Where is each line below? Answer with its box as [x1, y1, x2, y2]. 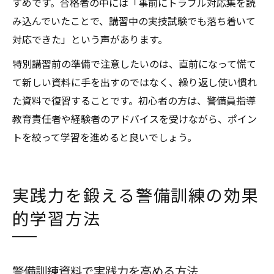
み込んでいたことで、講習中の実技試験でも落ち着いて [12, 13, 256, 28]
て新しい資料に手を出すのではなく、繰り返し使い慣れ [12, 75, 257, 89]
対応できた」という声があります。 [12, 32, 168, 46]
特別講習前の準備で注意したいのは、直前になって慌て [12, 56, 256, 71]
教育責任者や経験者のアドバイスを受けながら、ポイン [12, 111, 257, 126]
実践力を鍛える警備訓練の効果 [12, 182, 260, 207]
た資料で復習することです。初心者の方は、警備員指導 [12, 93, 256, 108]
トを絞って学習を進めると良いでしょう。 [12, 130, 197, 144]
